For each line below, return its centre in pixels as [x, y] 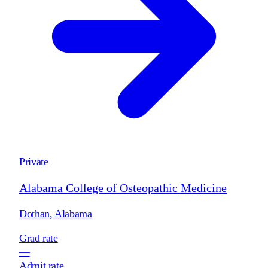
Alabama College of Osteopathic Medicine [123, 188]
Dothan [34, 213]
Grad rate [39, 238]
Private [34, 161]
